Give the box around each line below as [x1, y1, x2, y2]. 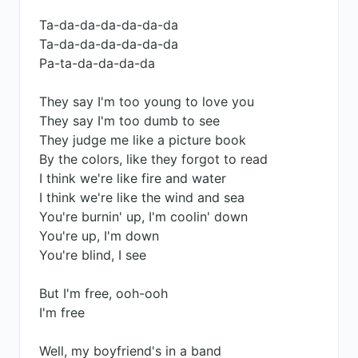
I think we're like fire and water [39, 170, 226, 186]
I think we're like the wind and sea [39, 189, 245, 205]
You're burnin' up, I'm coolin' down [39, 209, 248, 225]
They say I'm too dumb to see [39, 113, 220, 129]
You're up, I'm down [39, 228, 159, 244]
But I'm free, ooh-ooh [39, 285, 168, 301]
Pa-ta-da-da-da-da [39, 55, 155, 71]
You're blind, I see [39, 247, 146, 263]
